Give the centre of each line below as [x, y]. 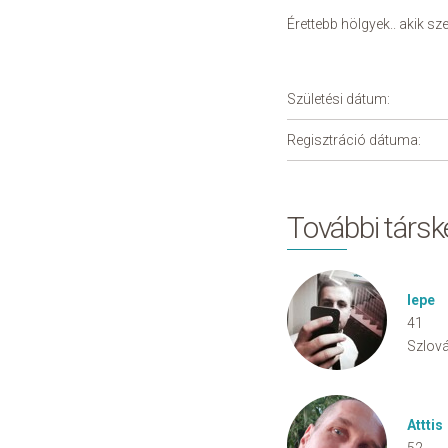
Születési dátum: [338, 99]
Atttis [425, 425]
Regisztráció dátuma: [354, 140]
